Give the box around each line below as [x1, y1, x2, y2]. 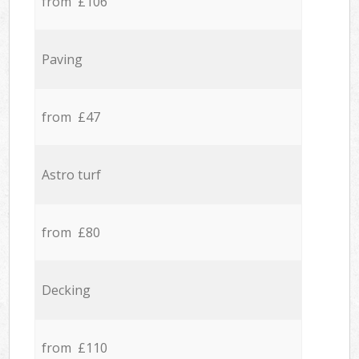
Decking [41, 281, 91, 300]
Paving [41, 50, 83, 69]
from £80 [41, 224, 100, 242]
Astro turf [41, 166, 101, 184]
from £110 [41, 339, 107, 357]
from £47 [41, 108, 100, 127]
